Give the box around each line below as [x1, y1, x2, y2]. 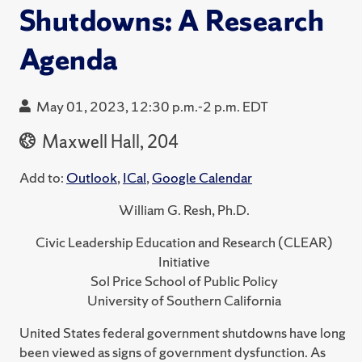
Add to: [19, 167, 64, 187]
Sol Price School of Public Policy [90, 271, 278, 290]
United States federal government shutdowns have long [19, 322, 346, 342]
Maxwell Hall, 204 [39, 129, 179, 154]
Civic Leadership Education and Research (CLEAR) [36, 232, 333, 251]
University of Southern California [87, 290, 281, 309]
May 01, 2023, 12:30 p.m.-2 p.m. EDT [36, 96, 268, 116]
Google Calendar [152, 167, 252, 187]
